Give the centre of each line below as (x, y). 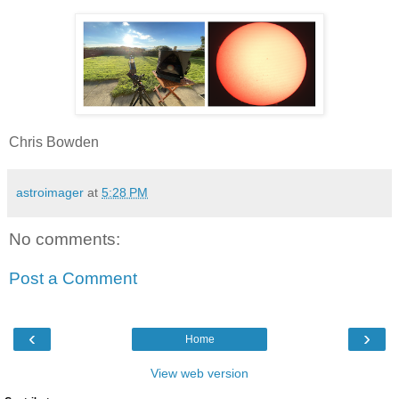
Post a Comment (73, 278)
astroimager (50, 193)
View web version (199, 374)
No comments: (65, 240)
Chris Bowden (54, 142)
